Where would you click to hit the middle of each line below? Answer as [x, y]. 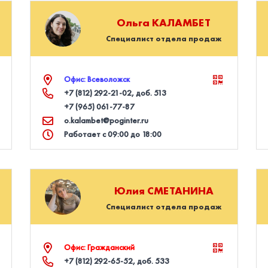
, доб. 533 [151, 261]
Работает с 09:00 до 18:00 [113, 134]
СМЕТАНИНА [180, 190]
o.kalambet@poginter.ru [106, 120]
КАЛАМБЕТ [182, 22]
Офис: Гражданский [100, 247]
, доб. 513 [149, 93]
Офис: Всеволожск [97, 79]
